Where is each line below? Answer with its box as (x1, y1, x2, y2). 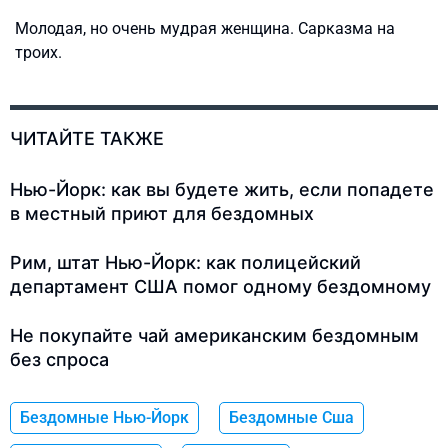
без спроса (10, 349, 109, 371)
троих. (15, 43, 62, 63)
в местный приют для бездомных (10, 203, 314, 225)
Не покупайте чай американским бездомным (10, 325, 419, 347)
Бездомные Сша (229, 408, 354, 428)
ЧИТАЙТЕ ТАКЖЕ (10, 128, 164, 150)
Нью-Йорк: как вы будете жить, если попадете (10, 179, 434, 201)
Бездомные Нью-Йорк (20, 408, 189, 428)
